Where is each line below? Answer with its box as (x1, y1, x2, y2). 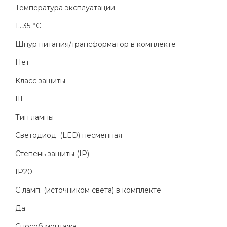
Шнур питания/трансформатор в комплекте (15, 40, 176, 49)
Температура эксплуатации (15, 3, 115, 13)
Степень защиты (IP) (15, 149, 89, 159)
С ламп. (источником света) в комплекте (15, 185, 161, 195)
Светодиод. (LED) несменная (15, 131, 122, 140)
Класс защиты (15, 76, 65, 86)
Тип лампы (15, 112, 54, 122)
